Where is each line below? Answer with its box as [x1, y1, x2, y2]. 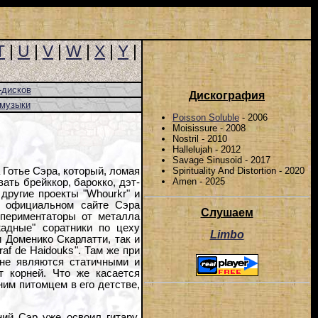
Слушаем [200, 207, 253, 219]
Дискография [189, 89, 265, 102]
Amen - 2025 [172, 175, 225, 187]
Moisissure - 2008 [172, 122, 246, 133]
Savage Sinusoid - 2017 [172, 154, 270, 165]
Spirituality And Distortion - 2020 [172, 165, 305, 176]
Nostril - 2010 [172, 133, 227, 144]
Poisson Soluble [172, 111, 239, 123]
